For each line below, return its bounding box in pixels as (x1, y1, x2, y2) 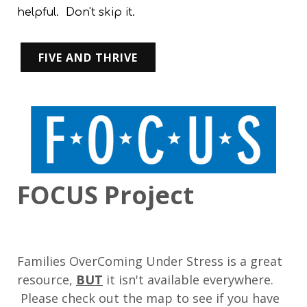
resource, (17, 271, 76, 288)
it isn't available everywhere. (103, 271, 273, 288)
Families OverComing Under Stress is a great (17, 253, 282, 270)
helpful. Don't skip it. (17, 6, 138, 19)
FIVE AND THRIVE (38, 50, 138, 66)
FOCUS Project (17, 178, 194, 212)
